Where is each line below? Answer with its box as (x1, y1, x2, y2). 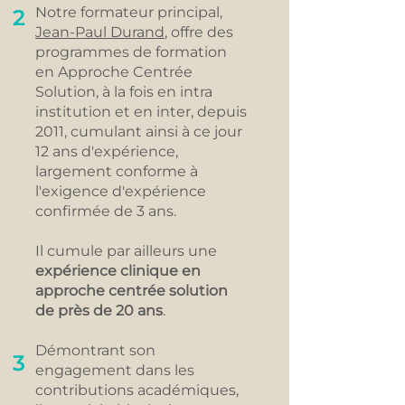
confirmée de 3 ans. (35, 202, 176, 220)
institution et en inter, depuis (35, 103, 247, 120)
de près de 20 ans (35, 302, 163, 319)
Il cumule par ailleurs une (35, 242, 217, 259)
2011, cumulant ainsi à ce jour (35, 123, 242, 140)
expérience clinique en (35, 262, 201, 279)
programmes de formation (35, 43, 227, 61)
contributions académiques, (35, 381, 239, 399)
